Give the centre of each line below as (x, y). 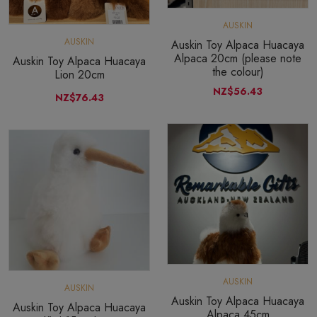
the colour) (238, 71)
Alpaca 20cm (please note (238, 58)
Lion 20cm (79, 74)
